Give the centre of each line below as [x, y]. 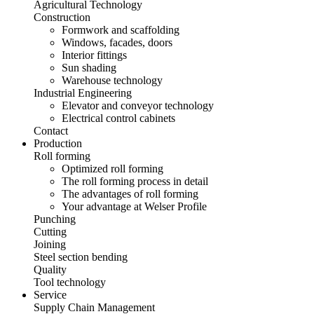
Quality [50, 269]
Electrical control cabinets [118, 118]
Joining [50, 244]
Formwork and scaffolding [121, 30]
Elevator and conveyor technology [138, 105]
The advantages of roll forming [130, 194]
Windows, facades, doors [117, 42]
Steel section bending [81, 257]
